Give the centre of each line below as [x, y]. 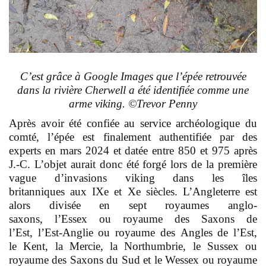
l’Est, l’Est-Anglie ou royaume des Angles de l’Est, [133, 233]
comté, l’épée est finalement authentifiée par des [133, 137]
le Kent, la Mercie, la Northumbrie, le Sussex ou [133, 246]
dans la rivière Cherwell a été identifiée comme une [133, 90]
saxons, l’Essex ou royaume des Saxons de [133, 219]
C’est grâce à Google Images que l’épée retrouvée [133, 77]
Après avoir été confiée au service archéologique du [133, 123]
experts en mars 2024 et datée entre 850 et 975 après [133, 151]
